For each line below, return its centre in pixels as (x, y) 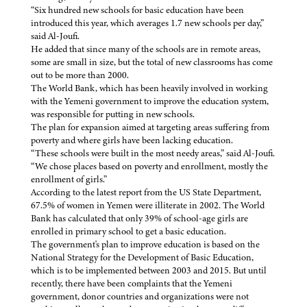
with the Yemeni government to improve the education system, (150, 101)
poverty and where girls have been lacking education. (132, 140)
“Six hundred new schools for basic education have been (137, 10)
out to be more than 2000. (80, 75)
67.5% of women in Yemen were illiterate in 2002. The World (148, 206)
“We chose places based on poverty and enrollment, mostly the (149, 167)
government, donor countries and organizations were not (140, 297)
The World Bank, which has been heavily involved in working (149, 88)
